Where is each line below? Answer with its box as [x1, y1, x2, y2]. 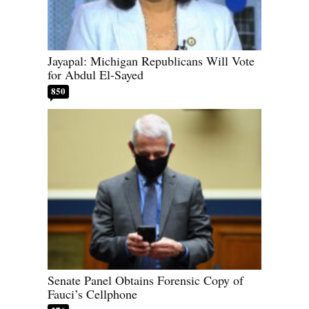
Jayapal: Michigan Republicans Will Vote [48, 52, 255, 70]
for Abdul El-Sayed [48, 66, 143, 83]
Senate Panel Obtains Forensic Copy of [48, 271, 243, 288]
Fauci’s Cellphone [48, 285, 137, 302]
